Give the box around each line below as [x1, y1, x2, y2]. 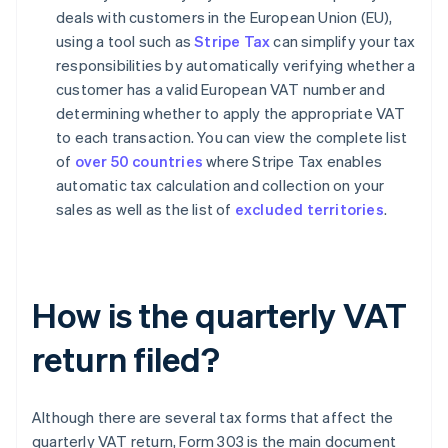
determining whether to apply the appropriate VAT [56, 102, 406, 123]
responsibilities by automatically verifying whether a [56, 54, 416, 75]
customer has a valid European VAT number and [56, 78, 385, 99]
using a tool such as [56, 30, 195, 51]
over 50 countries [74, 150, 204, 171]
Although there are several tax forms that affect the [32, 406, 394, 427]
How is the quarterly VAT [32, 292, 407, 336]
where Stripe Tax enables [203, 150, 383, 171]
